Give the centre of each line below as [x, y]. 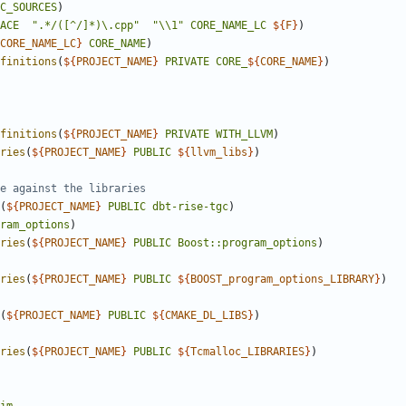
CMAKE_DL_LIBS [206, 316]
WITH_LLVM [244, 135]
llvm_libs [219, 153]
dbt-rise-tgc [190, 207]
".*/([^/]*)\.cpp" [86, 26]
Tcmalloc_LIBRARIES [247, 352]
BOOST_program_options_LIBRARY [282, 280]
